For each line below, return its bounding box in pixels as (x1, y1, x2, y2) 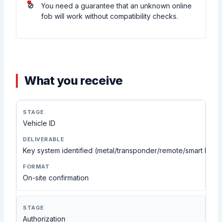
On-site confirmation (23, 173, 89, 182)
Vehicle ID (23, 119, 56, 128)
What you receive (24, 73, 123, 88)
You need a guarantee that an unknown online (41, 1, 192, 10)
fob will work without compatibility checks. (41, 12, 178, 21)
